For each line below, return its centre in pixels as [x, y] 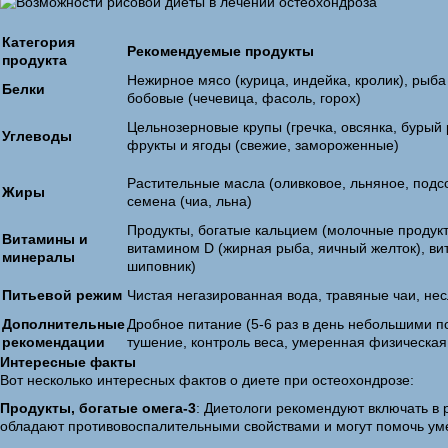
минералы [38, 257]
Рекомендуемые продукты [220, 51]
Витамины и [45, 239]
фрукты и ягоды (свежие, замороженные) [263, 145]
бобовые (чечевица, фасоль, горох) [244, 98]
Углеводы [37, 136]
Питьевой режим [62, 295]
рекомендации [53, 342]
